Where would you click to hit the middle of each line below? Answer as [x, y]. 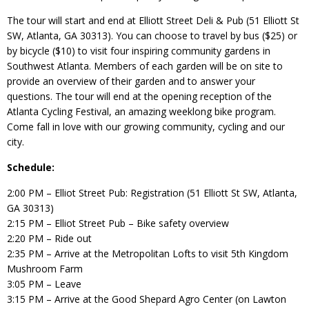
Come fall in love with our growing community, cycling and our [146, 126]
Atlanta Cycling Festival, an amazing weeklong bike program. [141, 111]
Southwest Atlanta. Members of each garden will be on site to [145, 66]
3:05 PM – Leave [44, 283]
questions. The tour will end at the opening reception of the [139, 96]
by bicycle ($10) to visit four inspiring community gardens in [139, 50]
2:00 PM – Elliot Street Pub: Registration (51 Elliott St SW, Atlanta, [152, 192]
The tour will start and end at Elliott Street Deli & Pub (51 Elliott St [153, 20]
